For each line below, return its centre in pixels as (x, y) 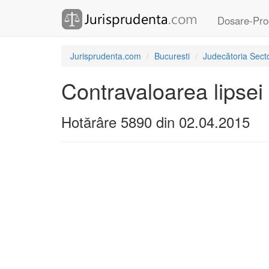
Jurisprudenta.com (106, 56)
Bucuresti (172, 56)
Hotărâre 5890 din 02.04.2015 (156, 122)
